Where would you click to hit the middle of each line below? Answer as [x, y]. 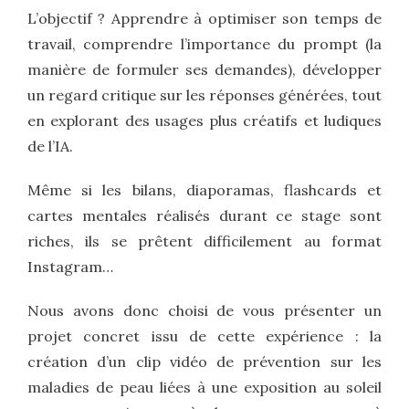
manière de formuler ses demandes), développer [204, 69]
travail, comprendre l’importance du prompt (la [204, 44]
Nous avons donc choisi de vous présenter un [204, 310]
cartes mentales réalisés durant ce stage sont [204, 215]
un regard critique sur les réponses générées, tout [204, 95]
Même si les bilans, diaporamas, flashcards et [204, 190]
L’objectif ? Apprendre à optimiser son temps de [204, 18]
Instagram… [70, 267]
